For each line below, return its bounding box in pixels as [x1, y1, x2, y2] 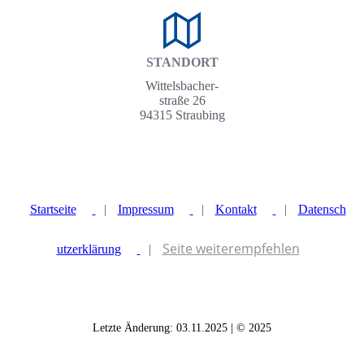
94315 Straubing [139, 108, 225, 123]
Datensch [297, 202, 346, 217]
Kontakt [214, 202, 257, 217]
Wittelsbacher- [145, 79, 219, 93]
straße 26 [158, 93, 206, 108]
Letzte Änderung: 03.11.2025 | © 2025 [93, 322, 271, 335]
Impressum [117, 202, 174, 217]
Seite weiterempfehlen [162, 240, 300, 258]
